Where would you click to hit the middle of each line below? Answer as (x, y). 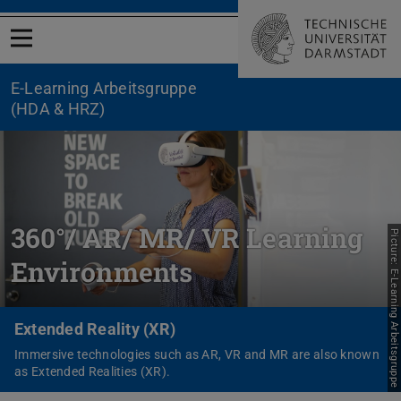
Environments (102, 271)
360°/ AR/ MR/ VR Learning (188, 237)
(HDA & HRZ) (58, 109)
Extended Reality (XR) (95, 328)
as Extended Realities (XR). (93, 371)
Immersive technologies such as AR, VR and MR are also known (197, 354)
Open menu (58, 50)
